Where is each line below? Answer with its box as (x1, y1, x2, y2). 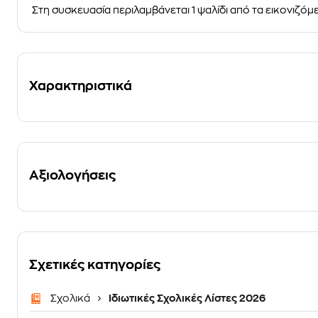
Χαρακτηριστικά (29, 79, 132, 92)
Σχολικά (50, 293, 92, 303)
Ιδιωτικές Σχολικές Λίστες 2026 (106, 293, 265, 303)
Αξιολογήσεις (29, 169, 116, 182)
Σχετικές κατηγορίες (29, 258, 160, 271)
